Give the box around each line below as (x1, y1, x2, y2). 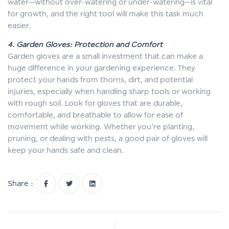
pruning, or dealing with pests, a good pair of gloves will (8, 134, 208, 143)
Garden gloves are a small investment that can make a (8, 52, 203, 61)
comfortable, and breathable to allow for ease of (8, 110, 183, 120)
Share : (8, 179, 33, 188)
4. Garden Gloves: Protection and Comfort (8, 40, 163, 49)
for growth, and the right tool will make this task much (8, 9, 203, 18)
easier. (8, 21, 31, 30)
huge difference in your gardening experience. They (8, 63, 195, 73)
